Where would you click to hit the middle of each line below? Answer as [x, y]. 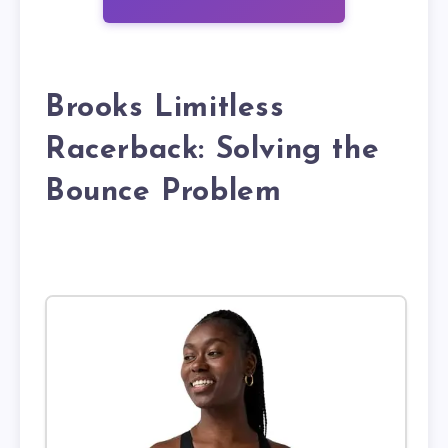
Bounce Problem [163, 192]
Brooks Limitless [165, 108]
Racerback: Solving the [212, 150]
